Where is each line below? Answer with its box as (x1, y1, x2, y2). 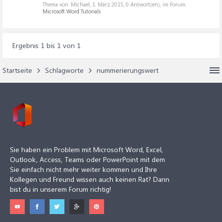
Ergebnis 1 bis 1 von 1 (12, 41, 81, 50)
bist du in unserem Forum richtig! (10, 184, 111, 194)
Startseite (2, 65, 32, 75)
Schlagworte (45, 65, 84, 75)
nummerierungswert (97, 65, 159, 75)
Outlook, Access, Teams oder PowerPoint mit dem (10, 155, 165, 164)
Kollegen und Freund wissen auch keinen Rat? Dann (10, 174, 169, 184)
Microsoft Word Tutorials (43, 7, 101, 15)
